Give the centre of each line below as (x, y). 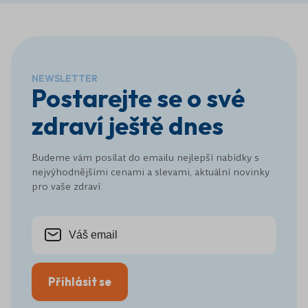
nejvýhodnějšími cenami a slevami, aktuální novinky (151, 172)
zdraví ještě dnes (128, 125)
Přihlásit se (80, 281)
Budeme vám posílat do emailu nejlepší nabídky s (145, 157)
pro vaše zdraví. (67, 186)
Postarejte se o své (138, 98)
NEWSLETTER (65, 78)
